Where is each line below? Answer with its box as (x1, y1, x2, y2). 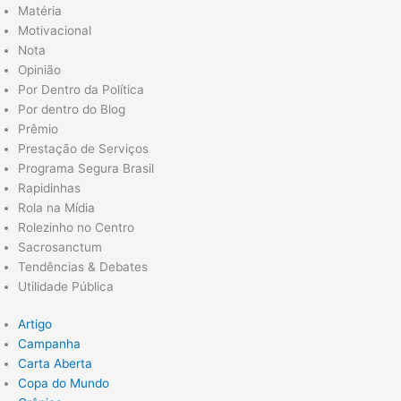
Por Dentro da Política (18, 81, 144, 97)
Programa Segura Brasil (18, 160, 154, 175)
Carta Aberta (18, 356, 92, 371)
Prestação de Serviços (18, 141, 149, 156)
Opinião (18, 62, 61, 77)
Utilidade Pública (18, 278, 114, 294)
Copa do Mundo (18, 376, 109, 391)
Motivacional (18, 22, 91, 38)
